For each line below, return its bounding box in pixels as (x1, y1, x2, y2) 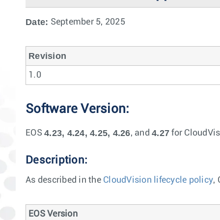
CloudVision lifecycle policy (103, 176, 213, 185)
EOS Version (28, 210, 78, 219)
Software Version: (26, 103, 130, 115)
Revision (28, 51, 66, 61)
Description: (26, 155, 87, 166)
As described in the (26, 176, 103, 185)
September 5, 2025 (48, 18, 125, 27)
